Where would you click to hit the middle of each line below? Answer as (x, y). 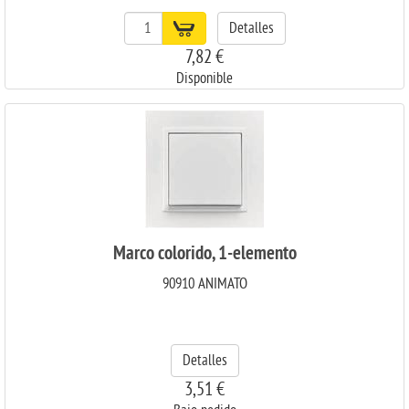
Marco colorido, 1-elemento (204, 254)
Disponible (204, 79)
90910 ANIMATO (204, 284)
